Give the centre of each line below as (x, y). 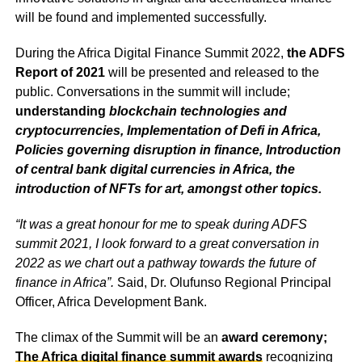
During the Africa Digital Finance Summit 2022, (151, 53)
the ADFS (316, 53)
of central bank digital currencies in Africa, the (155, 170)
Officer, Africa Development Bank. (111, 302)
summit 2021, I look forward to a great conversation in (167, 244)
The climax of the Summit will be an (118, 338)
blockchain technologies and (196, 112)
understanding (60, 112)
